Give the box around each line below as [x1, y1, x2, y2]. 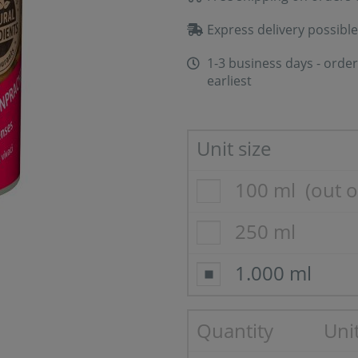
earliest [207, 72, 252, 89]
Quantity [197, 317, 273, 344]
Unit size [197, 135, 271, 161]
